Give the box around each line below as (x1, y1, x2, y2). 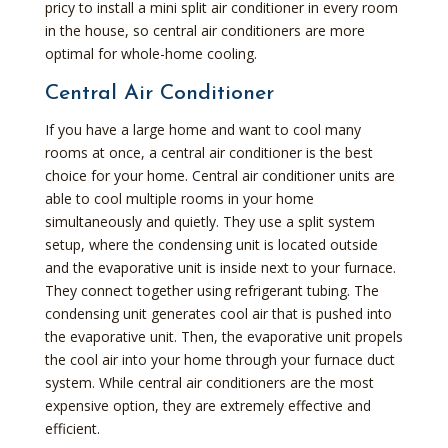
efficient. (44, 418, 100, 438)
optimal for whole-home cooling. (44, 43, 257, 63)
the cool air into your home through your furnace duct (44, 349, 395, 369)
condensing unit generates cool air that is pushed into (44, 303, 392, 323)
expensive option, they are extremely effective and (44, 395, 371, 415)
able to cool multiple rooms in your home (44, 188, 314, 208)
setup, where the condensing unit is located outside (44, 234, 378, 254)
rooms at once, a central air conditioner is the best (44, 142, 373, 162)
